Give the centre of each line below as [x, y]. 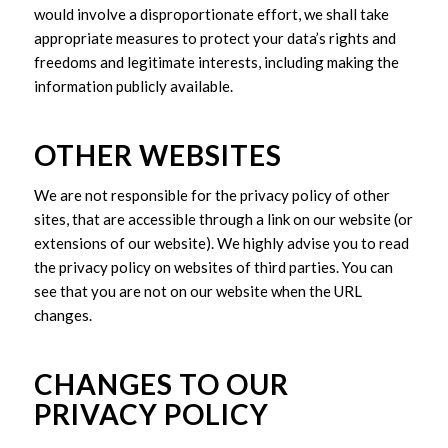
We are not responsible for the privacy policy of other [211, 194]
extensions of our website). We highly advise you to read [221, 242]
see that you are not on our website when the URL [197, 290]
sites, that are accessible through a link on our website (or [223, 218]
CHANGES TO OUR [161, 383]
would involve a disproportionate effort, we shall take [211, 14]
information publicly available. [133, 86]
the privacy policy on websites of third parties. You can [213, 266]
